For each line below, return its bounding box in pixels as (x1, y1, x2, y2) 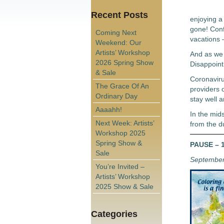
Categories (91, 208, 137, 219)
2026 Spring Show (95, 58, 153, 66)
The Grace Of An (95, 81, 149, 90)
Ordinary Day (95, 91, 137, 100)
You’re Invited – (95, 162, 144, 170)
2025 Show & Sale (95, 182, 153, 190)
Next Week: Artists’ (95, 118, 154, 127)
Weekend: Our (95, 38, 141, 46)
